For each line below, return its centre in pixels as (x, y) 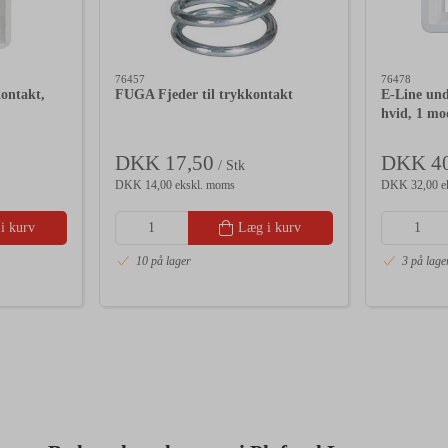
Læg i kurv (270, 227)
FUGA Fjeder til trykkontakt (204, 95)
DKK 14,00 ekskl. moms (175, 184)
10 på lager (163, 261)
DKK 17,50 (164, 162)
